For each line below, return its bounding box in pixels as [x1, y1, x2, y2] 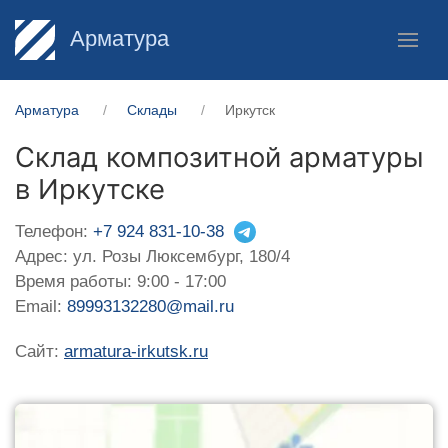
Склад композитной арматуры [15, 140, 424, 174]
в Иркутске [15, 172, 165, 206]
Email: [15, 296, 67, 316]
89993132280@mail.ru [67, 296, 234, 316]
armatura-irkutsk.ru [64, 341, 208, 361]
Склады [127, 102, 177, 118]
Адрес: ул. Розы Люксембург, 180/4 [15, 246, 290, 266]
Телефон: [15, 221, 93, 241]
